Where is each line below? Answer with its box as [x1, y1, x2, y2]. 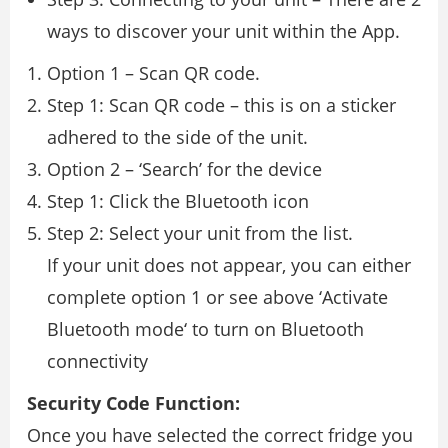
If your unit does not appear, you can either [47, 253, 411, 278]
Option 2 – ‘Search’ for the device [47, 157, 322, 182]
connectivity [47, 349, 148, 374]
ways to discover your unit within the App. [47, 19, 400, 44]
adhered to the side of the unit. [47, 125, 308, 150]
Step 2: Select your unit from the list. [47, 221, 353, 246]
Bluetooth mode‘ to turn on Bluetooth [47, 317, 364, 342]
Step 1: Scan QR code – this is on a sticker [47, 93, 396, 118]
